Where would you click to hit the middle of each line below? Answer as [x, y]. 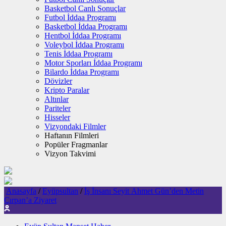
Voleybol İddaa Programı [84, 45]
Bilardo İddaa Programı [82, 72]
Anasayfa [21, 191]
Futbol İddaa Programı [80, 17]
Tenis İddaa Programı [78, 54]
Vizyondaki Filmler [75, 126]
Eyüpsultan [60, 191]
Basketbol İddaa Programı [86, 26]
